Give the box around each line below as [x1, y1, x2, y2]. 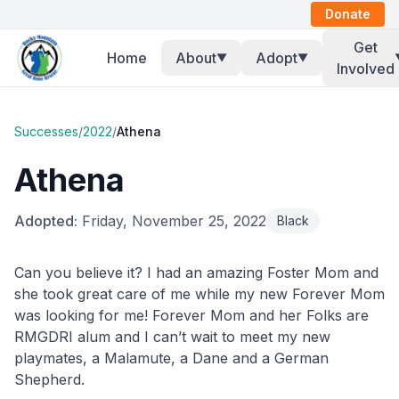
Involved [337, 60, 395, 77]
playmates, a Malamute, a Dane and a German [14, 349, 329, 367]
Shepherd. [14, 370, 85, 388]
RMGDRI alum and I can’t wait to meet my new [14, 328, 330, 346]
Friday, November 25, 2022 [82, 212, 266, 230]
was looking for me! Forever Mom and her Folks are [14, 306, 369, 324]
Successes [14, 124, 78, 139]
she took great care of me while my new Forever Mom [14, 285, 385, 303]
